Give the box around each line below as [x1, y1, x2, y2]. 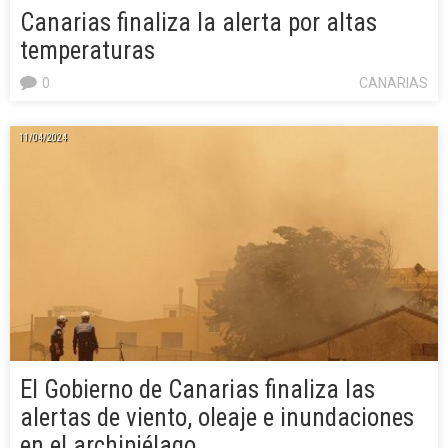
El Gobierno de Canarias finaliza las [20, 375, 375, 405]
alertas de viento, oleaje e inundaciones [20, 403, 414, 433]
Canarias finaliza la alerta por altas [20, 8, 377, 38]
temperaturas [20, 36, 155, 66]
